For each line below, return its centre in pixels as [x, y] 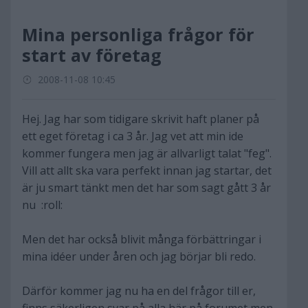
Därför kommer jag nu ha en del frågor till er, [139, 291]
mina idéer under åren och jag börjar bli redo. [139, 256]
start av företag [92, 55]
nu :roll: [42, 205]
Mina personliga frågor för [138, 34]
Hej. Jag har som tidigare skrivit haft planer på [141, 119]
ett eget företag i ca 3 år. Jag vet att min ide [133, 136]
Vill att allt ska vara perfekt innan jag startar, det [147, 170]
